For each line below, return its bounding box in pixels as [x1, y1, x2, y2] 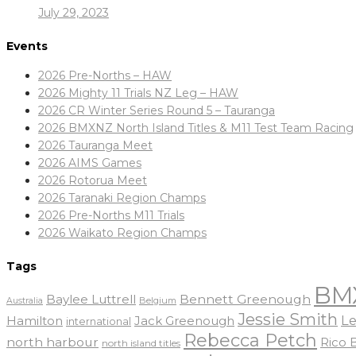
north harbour [6, 335, 99, 350]
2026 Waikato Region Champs [38, 226, 207, 241]
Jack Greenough [134, 314, 234, 329]
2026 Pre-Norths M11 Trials [38, 208, 184, 223]
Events [6, 38, 48, 53]
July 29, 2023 [38, 6, 109, 21]
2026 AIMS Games [38, 156, 141, 171]
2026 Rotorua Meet [38, 173, 147, 188]
